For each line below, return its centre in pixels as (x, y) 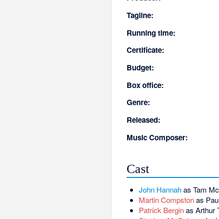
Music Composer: (157, 137)
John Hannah (160, 190)
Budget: (141, 67)
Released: (144, 120)
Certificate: (146, 50)
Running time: (151, 33)
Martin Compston (166, 200)
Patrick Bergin (161, 210)
